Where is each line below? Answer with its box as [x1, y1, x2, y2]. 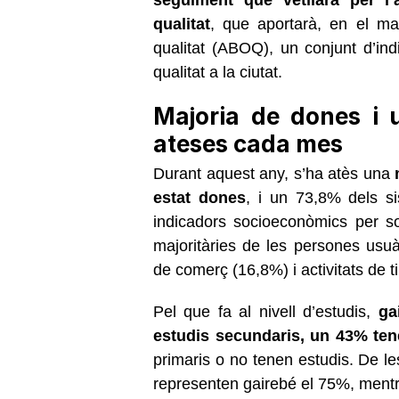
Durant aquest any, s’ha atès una [153, 164, 395, 183]
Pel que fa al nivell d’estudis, [153, 302, 371, 321]
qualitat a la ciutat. [153, 62, 282, 81]
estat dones [153, 188, 246, 207]
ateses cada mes [153, 129, 343, 158]
